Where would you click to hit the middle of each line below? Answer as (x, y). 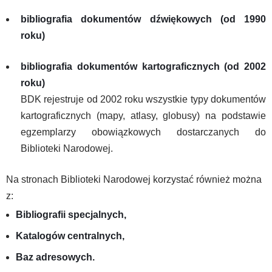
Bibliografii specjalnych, (71, 215)
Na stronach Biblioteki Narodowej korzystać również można (134, 179)
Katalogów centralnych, (70, 236)
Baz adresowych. (55, 257)
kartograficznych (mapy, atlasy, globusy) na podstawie (143, 116)
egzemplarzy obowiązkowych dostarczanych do (143, 132)
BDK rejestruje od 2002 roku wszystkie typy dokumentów (143, 99)
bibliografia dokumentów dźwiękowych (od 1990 (143, 19)
